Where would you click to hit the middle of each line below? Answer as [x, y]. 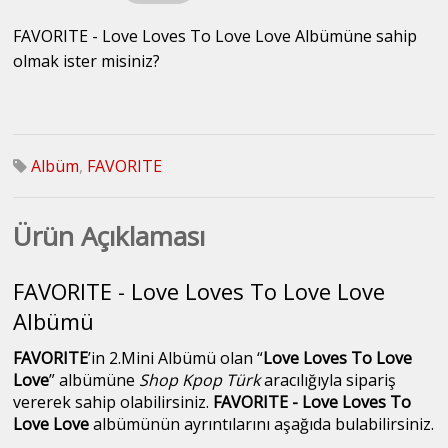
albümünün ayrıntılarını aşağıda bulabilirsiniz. [262, 424]
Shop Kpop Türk [202, 380]
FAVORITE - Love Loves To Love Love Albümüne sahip [215, 36]
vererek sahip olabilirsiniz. [113, 402]
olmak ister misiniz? [87, 61]
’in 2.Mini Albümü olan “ [176, 358]
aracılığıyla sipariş [330, 380]
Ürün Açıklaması [109, 236]
